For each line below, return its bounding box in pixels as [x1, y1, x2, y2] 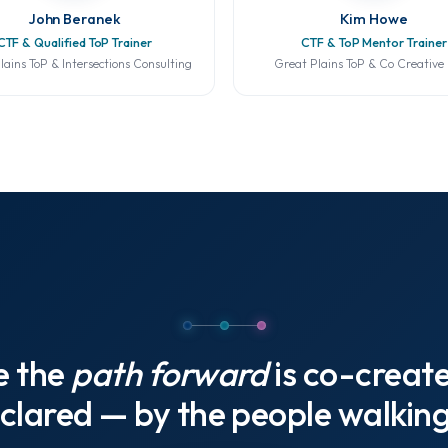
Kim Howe [339, 9, 408, 29]
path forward [71, 352, 268, 396]
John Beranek [27, 9, 121, 29]
